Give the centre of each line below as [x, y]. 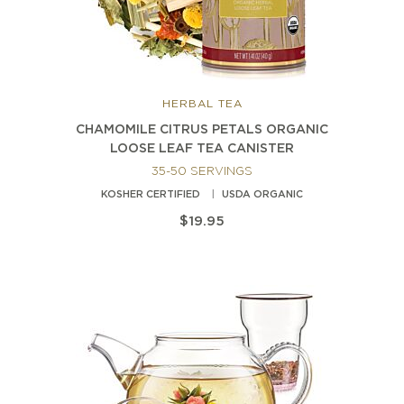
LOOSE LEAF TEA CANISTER [202, 149]
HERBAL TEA [202, 105]
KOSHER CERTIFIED [151, 195]
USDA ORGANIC [262, 195]
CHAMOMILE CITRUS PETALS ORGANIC [202, 130]
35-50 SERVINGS [202, 172]
